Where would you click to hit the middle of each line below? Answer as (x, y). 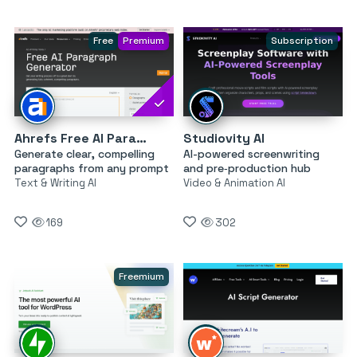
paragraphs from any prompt (92, 169)
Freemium (141, 277)
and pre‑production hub (247, 169)
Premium (143, 40)
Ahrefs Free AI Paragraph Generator (141, 139)
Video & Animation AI (234, 183)
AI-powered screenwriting (251, 154)
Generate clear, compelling (84, 154)
